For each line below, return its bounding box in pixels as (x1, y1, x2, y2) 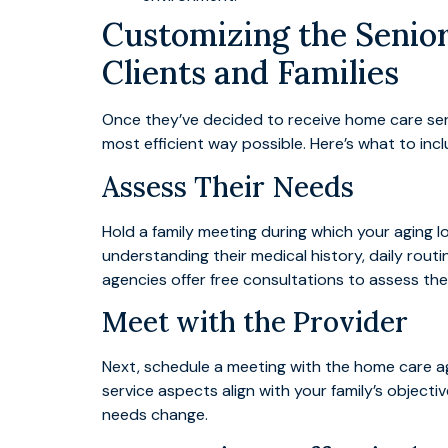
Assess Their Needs (102, 168, 354, 205)
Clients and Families (102, 52, 399, 94)
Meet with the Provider (102, 304, 408, 341)
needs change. (102, 404, 208, 426)
